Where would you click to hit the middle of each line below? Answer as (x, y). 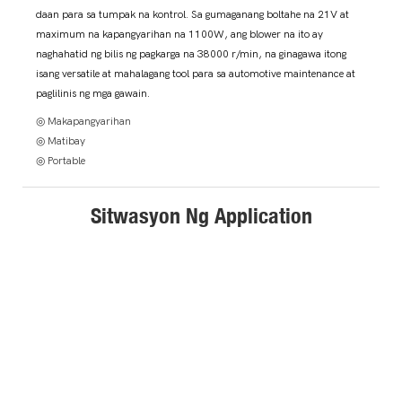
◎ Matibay (61, 141)
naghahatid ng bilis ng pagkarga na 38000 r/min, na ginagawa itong (191, 54)
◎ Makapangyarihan (83, 122)
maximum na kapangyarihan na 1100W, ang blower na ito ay (179, 35)
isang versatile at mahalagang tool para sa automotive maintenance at (196, 74)
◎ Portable (61, 161)
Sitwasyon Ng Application (201, 216)
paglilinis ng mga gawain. (93, 94)
